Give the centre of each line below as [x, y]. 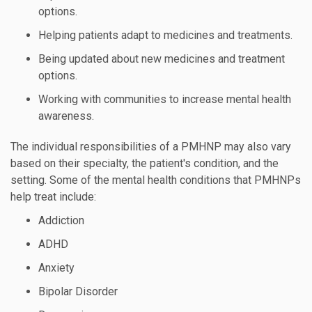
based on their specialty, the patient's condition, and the [145, 163]
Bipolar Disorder [78, 291]
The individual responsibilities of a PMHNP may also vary [151, 147]
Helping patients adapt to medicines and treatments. [165, 35]
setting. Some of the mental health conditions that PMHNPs [156, 180]
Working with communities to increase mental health [165, 99]
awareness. [66, 116]
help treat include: [53, 197]
